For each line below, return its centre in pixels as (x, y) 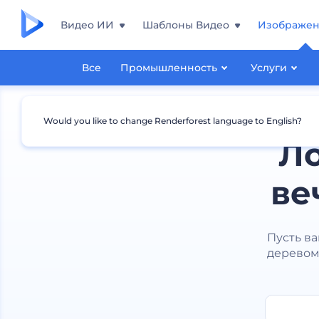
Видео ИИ (87, 25)
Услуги (268, 68)
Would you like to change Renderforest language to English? (173, 121)
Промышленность (168, 68)
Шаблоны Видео (186, 25)
